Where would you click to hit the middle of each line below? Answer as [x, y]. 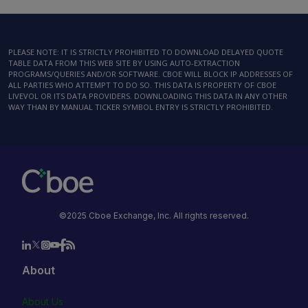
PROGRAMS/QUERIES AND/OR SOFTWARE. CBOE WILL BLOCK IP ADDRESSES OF [151, 74]
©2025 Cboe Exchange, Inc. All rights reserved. [154, 216]
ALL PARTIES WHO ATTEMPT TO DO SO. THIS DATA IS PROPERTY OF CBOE [142, 85]
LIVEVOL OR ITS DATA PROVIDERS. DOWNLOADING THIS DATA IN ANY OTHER [148, 96]
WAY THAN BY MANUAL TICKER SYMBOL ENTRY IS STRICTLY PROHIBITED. [141, 107]
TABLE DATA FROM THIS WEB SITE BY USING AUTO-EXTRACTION [124, 63]
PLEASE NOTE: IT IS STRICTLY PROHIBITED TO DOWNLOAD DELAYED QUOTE [146, 52]
